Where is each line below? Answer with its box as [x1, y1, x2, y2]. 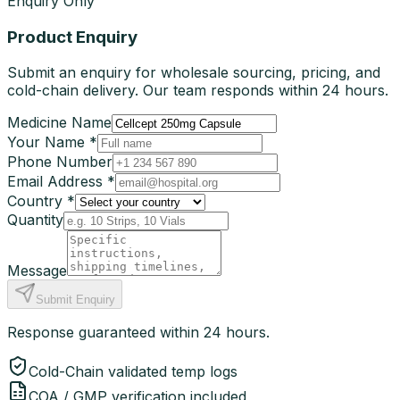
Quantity [7, 211, 63, 229]
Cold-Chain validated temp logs [29, 362, 237, 381]
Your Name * [7, 133, 97, 152]
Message [7, 262, 67, 280]
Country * [7, 192, 75, 211]
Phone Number [7, 153, 112, 171]
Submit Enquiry [36, 293, 115, 307]
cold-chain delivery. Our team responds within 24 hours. [7, 81, 388, 100]
